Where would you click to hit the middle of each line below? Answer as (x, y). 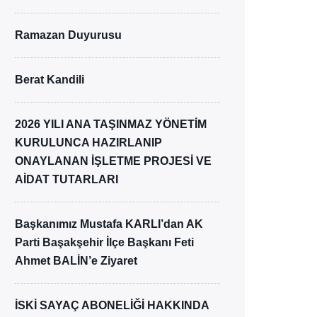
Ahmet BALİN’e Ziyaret (76, 261)
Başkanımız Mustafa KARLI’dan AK (109, 224)
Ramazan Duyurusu (68, 35)
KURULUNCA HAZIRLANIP (88, 143)
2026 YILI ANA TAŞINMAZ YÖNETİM (111, 124)
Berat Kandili (50, 80)
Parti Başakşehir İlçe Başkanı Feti (104, 242)
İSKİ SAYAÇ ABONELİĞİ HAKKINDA (112, 305)
